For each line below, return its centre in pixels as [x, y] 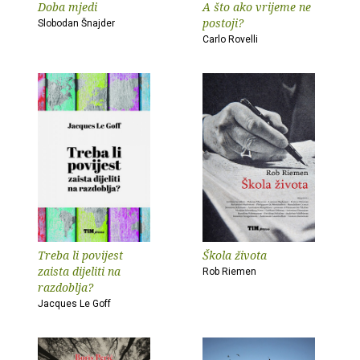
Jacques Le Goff [74, 304]
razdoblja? [65, 287]
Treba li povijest [80, 255]
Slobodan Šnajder [76, 23]
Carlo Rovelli [230, 39]
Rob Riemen [229, 272]
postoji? [223, 23]
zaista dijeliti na [79, 271]
